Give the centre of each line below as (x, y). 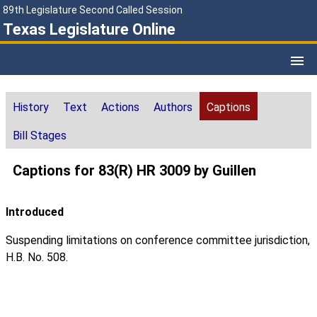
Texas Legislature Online (89, 29)
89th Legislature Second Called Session (93, 10)
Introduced (35, 212)
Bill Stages (40, 136)
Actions (120, 108)
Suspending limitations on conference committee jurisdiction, (158, 241)
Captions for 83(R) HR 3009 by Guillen (134, 171)
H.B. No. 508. (37, 258)
